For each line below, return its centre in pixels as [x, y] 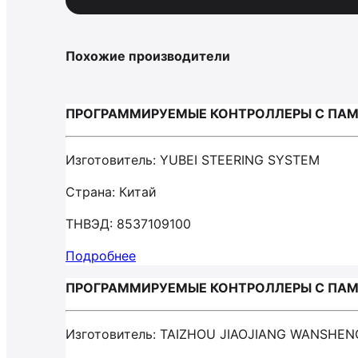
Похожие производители [148, 56]
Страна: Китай [111, 192]
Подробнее [101, 256]
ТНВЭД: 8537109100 [128, 224]
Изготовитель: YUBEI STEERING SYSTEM [193, 160]
